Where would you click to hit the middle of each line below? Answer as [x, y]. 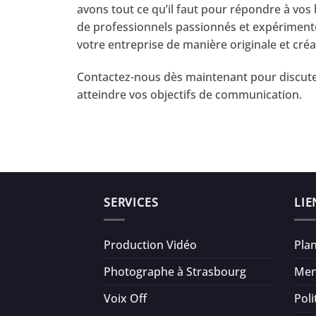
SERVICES [131, 202]
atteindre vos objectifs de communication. [190, 94]
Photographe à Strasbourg [175, 272]
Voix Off [125, 299]
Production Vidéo [150, 245]
